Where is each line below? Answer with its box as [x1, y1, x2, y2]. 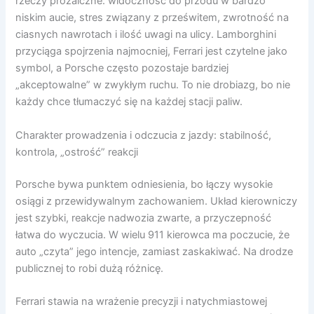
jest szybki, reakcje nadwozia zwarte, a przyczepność [15, 211, 272, 224]
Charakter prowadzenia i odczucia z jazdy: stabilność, [15, 128, 272, 142]
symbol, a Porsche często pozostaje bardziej [15, 62, 229, 75]
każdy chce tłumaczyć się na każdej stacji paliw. [15, 95, 243, 109]
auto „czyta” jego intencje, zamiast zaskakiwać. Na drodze [15, 245, 294, 258]
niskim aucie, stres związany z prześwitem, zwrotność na [15, 11, 289, 25]
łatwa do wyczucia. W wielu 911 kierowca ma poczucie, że [15, 228, 290, 241]
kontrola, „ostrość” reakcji [15, 145, 139, 158]
